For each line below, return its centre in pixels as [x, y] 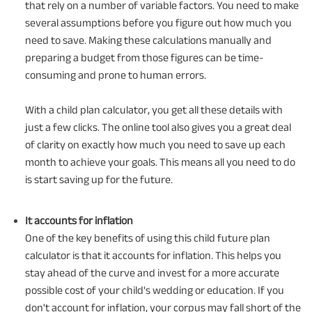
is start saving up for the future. [99, 179]
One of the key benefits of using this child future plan [148, 237]
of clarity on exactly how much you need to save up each [155, 144]
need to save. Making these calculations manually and [148, 40]
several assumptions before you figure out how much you [158, 22]
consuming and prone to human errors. [116, 75]
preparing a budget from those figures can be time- [145, 57]
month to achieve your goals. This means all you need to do [160, 162]
